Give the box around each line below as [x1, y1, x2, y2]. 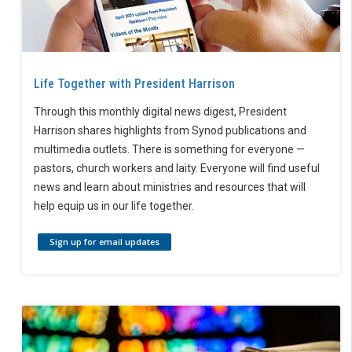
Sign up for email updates [49, 236, 159, 248]
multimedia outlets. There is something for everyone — [34, 143, 305, 156]
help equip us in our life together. [34, 200, 194, 213]
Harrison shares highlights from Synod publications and [34, 124, 306, 137]
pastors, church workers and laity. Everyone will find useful [34, 162, 320, 175]
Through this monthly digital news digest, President [34, 105, 287, 119]
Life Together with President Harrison [34, 76, 235, 91]
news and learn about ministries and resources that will [34, 181, 306, 194]
